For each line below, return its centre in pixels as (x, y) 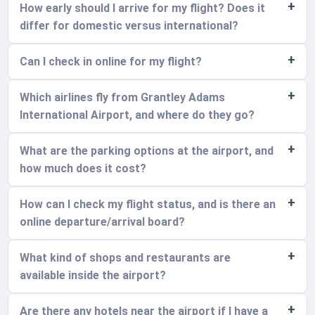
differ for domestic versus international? (129, 26)
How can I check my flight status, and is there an (148, 205)
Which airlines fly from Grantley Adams (123, 98)
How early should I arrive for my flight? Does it (143, 8)
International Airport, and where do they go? (137, 115)
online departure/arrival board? (103, 222)
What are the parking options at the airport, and (147, 151)
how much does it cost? (83, 169)
